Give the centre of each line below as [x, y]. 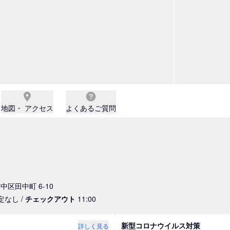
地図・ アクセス [27, 108]
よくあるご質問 [91, 108]
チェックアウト [50, 199]
